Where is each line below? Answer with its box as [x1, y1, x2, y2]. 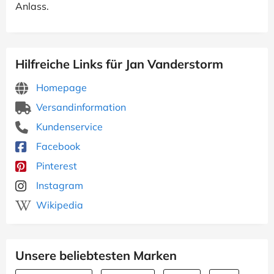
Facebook [34, 140, 80, 152]
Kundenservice [34, 120, 103, 133]
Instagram [34, 179, 83, 191]
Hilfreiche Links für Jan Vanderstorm [15, 56, 223, 72]
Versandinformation [34, 101, 126, 113]
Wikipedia [34, 199, 83, 211]
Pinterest [34, 160, 77, 172]
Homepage [34, 81, 87, 94]
